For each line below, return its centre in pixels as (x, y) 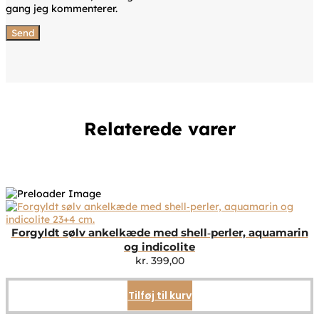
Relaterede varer (159, 129)
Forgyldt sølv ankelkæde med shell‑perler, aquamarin (159, 233)
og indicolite (159, 247)
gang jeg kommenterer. (62, 8)
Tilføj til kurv (159, 296)
